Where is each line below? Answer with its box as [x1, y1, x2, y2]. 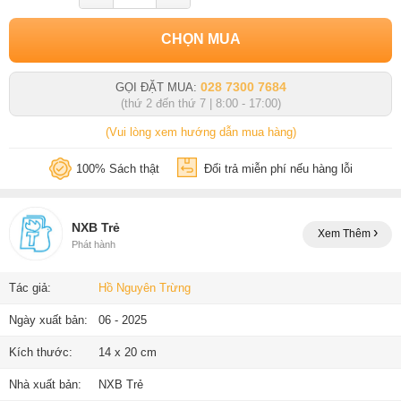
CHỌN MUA [160, 30, 241, 47]
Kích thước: [9, 345, 73, 359]
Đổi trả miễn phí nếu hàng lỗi [203, 161, 353, 175]
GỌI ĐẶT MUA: [115, 80, 197, 94]
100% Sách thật [75, 161, 159, 175]
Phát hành [72, 238, 115, 250]
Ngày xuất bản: [9, 312, 88, 327]
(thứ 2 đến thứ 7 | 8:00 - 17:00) [120, 96, 281, 110]
